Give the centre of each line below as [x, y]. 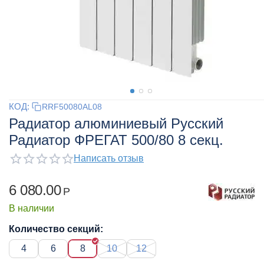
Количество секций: [56, 229]
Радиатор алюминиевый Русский [116, 123]
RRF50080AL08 [72, 106]
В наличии [32, 208]
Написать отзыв [109, 158]
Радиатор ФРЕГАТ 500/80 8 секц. [116, 140]
